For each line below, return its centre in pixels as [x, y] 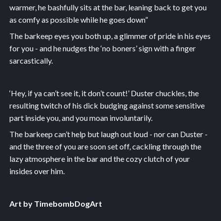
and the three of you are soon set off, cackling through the [105, 146]
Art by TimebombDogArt [55, 203]
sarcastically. [31, 60]
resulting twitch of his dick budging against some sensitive [107, 105]
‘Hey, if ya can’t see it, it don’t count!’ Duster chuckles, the [104, 93]
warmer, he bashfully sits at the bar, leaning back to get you [108, 7]
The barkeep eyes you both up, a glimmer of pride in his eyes [110, 36]
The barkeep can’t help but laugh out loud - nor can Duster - [108, 134]
